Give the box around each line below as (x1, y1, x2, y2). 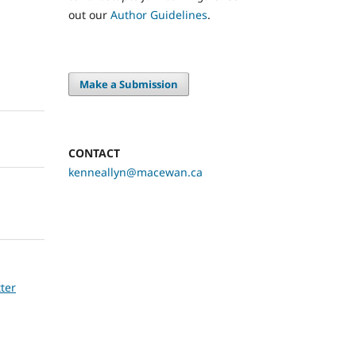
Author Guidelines (110, 6, 207, 22)
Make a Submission (79, 76, 179, 91)
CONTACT (68, 145, 120, 161)
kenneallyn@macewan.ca (68, 164, 203, 180)
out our (68, 6, 110, 22)
